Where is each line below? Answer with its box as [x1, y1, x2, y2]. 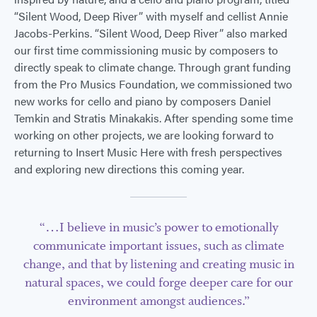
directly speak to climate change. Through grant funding [14, 58, 291, 75]
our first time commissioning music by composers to [14, 41, 278, 58]
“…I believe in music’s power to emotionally [39, 219, 278, 236]
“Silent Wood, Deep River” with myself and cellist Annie [14, 7, 288, 24]
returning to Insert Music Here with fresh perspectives [14, 143, 282, 160]
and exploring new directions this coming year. [14, 160, 244, 177]
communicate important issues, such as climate [33, 237, 284, 255]
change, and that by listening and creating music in [23, 255, 294, 273]
